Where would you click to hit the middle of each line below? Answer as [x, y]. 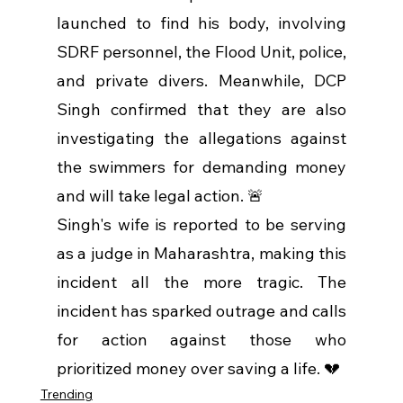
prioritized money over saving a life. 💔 [198, 369]
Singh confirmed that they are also [201, 110]
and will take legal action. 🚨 [160, 196]
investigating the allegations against [201, 139]
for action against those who [201, 340]
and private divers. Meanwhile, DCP [201, 81]
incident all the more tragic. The [201, 282]
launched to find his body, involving [201, 23]
